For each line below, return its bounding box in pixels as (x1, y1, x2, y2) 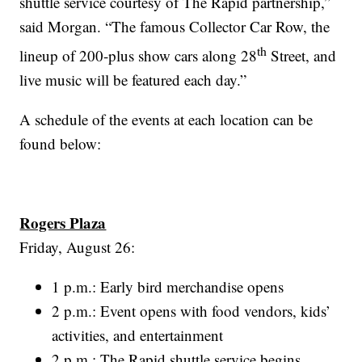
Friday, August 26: (19, 237, 136, 258)
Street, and (267, 45, 337, 66)
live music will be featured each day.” (19, 69, 247, 90)
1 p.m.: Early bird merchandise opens (52, 276, 284, 297)
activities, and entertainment (52, 325, 224, 346)
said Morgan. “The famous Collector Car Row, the (19, 15, 330, 36)
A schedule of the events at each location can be (19, 109, 314, 130)
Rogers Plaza (19, 212, 107, 234)
